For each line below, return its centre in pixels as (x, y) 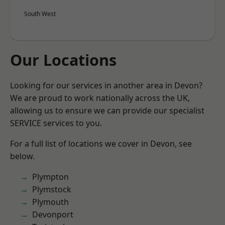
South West (40, 14)
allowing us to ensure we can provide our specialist (107, 110)
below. (22, 156)
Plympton (50, 177)
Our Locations (63, 60)
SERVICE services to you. (56, 123)
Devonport (53, 214)
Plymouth (50, 202)
